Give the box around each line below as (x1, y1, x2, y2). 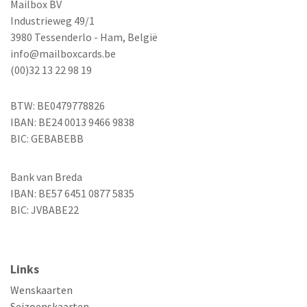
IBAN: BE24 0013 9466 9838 (10, 115, 134, 130)
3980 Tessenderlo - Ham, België (10, 30, 158, 45)
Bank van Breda (10, 170, 82, 184)
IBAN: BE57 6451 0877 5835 (10, 186, 134, 201)
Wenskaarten (10, 283, 73, 297)
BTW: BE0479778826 (10, 99, 105, 113)
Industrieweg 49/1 (10, 14, 95, 28)
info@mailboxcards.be (10, 47, 116, 61)
